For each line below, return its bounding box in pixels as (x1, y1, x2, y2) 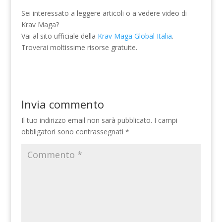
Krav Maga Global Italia (97, 31, 172, 41)
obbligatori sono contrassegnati (21, 126, 125, 136)
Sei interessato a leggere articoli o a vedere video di (21, 8, 187, 18)
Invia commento (21, 96, 104, 111)
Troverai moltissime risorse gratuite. (21, 42, 137, 52)
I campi (154, 115, 177, 125)
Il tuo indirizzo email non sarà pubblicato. (21, 115, 152, 125)
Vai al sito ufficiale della (21, 31, 98, 41)
